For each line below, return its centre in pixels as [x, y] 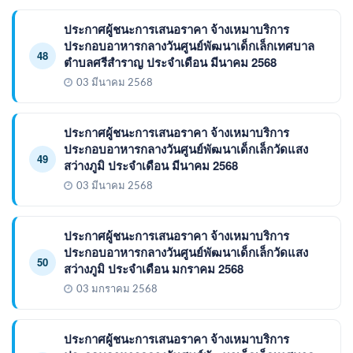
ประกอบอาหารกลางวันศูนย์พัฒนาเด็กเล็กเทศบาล [189, 45]
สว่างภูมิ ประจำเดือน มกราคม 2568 [154, 268]
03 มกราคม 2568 [117, 289]
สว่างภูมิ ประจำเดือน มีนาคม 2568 [151, 165]
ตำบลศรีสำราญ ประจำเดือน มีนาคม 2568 [170, 62]
